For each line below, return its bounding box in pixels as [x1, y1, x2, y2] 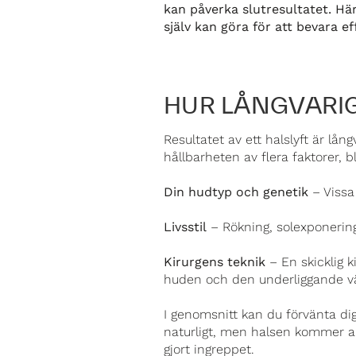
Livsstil [164, 219, 207, 234]
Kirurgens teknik [164, 254, 265, 269]
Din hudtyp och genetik [164, 184, 308, 199]
